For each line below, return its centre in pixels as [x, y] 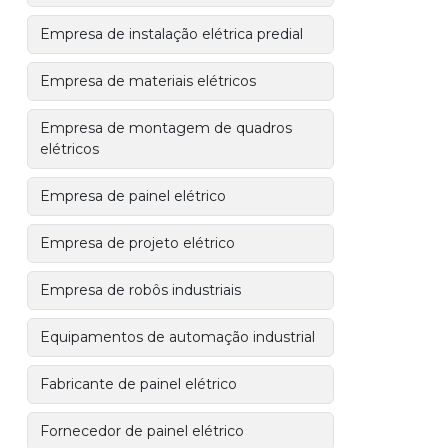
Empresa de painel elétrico [133, 196]
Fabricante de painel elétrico [139, 384]
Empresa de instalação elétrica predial [172, 34]
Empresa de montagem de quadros [166, 128]
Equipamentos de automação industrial [178, 337]
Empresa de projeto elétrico [138, 243]
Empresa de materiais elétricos [148, 81]
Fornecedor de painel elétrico [142, 431]
